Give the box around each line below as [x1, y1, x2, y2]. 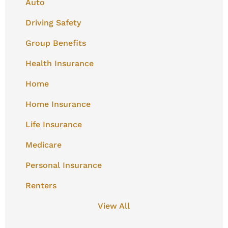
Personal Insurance [25, 160, 102, 170]
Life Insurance [25, 119, 82, 129]
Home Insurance [25, 99, 91, 109]
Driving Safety [25, 17, 81, 27]
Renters [25, 180, 56, 190]
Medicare [25, 139, 62, 150]
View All [98, 201, 130, 211]
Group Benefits [25, 38, 86, 48]
